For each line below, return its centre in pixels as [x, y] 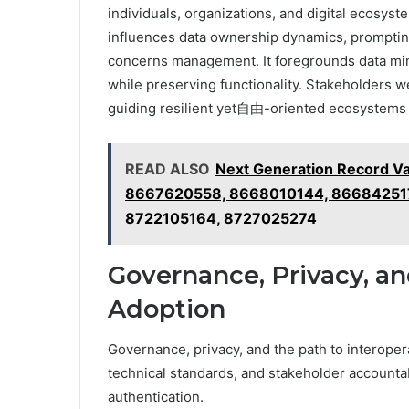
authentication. [156, 397]
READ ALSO [168, 168]
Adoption [167, 309]
